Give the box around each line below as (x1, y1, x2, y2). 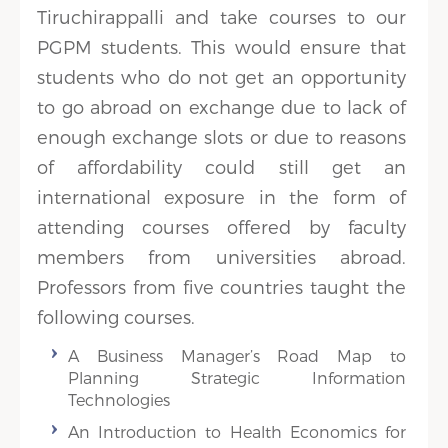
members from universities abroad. (37, 246, 406, 267)
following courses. (37, 306, 196, 327)
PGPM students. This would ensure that (37, 36, 406, 57)
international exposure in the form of (37, 186, 406, 207)
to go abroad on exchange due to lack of (37, 96, 406, 117)
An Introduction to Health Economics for (68, 422, 406, 441)
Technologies (68, 390, 171, 409)
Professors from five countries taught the (37, 276, 406, 297)
